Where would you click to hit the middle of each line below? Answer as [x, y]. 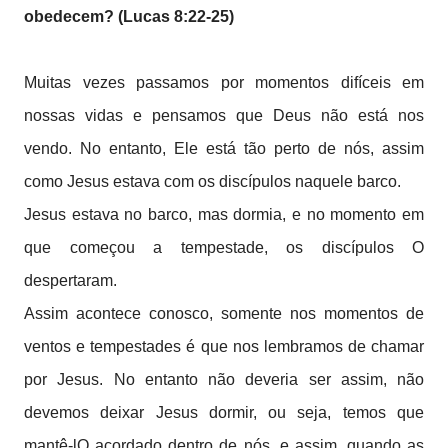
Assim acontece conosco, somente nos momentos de [224, 313]
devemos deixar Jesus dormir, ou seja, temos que [224, 412]
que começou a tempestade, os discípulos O [224, 247]
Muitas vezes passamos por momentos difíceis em [224, 82]
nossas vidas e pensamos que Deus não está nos [224, 115]
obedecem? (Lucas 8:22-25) [131, 16]
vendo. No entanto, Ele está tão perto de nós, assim [224, 148]
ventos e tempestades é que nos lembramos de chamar [224, 346]
